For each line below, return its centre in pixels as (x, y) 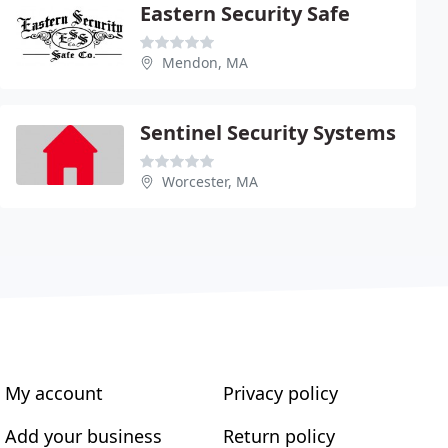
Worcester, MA (210, 181)
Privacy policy (280, 392)
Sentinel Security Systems (268, 132)
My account (54, 392)
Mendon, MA (205, 62)
